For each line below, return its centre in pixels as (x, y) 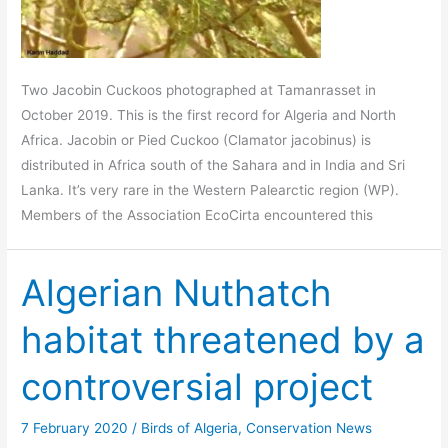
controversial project (197, 387)
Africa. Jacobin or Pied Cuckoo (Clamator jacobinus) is (196, 140)
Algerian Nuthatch (177, 293)
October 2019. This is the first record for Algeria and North (209, 115)
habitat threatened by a (223, 340)
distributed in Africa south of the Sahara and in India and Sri (213, 165)
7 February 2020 (77, 427)
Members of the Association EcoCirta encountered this (197, 215)
